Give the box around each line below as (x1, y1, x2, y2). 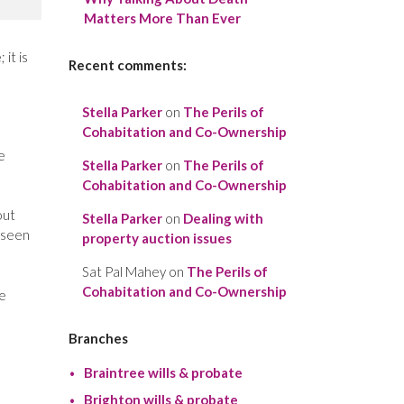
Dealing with (183, 210, 263, 227)
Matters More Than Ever (83, 10, 241, 27)
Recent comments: (69, 57, 187, 74)
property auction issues (82, 230, 232, 247)
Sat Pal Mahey (82, 263, 166, 280)
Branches (69, 330, 128, 347)
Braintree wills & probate (83, 364, 243, 381)
